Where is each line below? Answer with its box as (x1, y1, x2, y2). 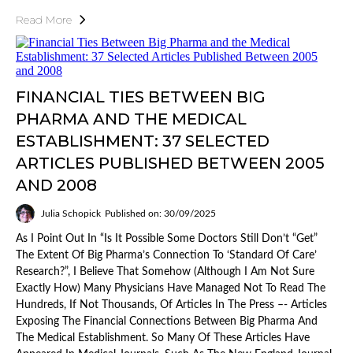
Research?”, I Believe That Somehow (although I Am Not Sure (16, 266, 314, 278)
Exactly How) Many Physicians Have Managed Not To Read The (16, 283, 325, 295)
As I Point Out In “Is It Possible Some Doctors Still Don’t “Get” (16, 233, 318, 245)
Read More (16, 13, 72, 28)
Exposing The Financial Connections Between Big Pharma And (16, 316, 318, 328)
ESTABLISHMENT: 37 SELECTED (16, 132, 269, 151)
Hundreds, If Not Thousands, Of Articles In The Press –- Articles (16, 299, 327, 311)
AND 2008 (16, 176, 97, 195)
